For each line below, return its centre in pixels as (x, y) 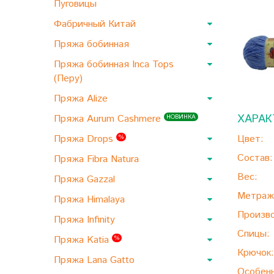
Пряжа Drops (85, 139)
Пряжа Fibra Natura (98, 159)
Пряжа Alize (82, 99)
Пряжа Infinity (86, 220)
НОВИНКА (181, 117)
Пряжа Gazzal (86, 180)
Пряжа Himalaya (91, 200)
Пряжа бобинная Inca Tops (114, 65)
